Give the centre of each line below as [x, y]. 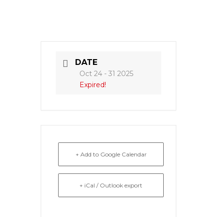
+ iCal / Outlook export [111, 185]
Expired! [93, 85]
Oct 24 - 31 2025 [106, 74]
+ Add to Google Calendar [111, 154]
